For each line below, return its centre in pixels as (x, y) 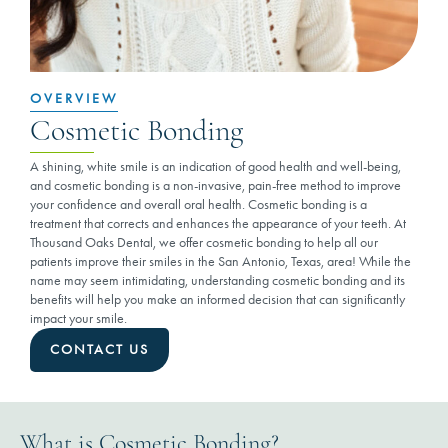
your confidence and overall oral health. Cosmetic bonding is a (198, 204)
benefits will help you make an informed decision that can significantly (217, 299)
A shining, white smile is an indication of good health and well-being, (215, 166)
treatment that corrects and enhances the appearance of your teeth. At (218, 223)
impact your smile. (78, 318)
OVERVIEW (74, 98)
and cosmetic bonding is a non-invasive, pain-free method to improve (215, 185)
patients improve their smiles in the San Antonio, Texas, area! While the (220, 261)
